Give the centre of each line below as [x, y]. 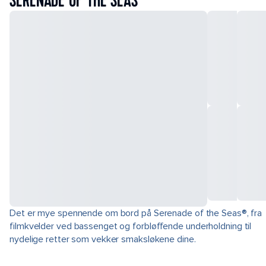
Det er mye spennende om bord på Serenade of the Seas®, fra [136, 213]
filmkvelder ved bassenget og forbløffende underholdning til [131, 226]
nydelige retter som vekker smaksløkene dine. [103, 239]
